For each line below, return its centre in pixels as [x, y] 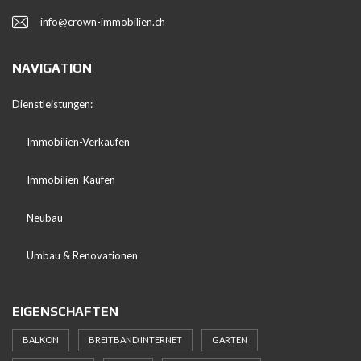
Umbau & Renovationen [82, 256]
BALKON [41, 340]
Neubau [45, 218]
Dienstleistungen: [54, 104]
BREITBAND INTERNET [135, 340]
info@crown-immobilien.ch [103, 22]
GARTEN [230, 340]
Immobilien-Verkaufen [78, 142]
